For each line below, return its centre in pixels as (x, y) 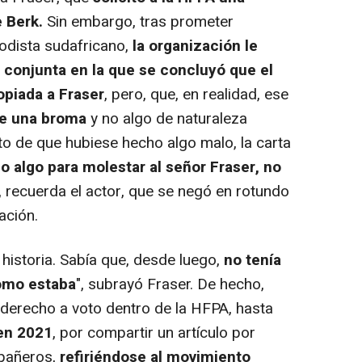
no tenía (253, 260)
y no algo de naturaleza (167, 118)
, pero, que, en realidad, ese (196, 94)
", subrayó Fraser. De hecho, (170, 284)
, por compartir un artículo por (154, 333)
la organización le (195, 46)
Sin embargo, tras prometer (138, 21)
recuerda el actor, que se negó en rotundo (145, 191)
